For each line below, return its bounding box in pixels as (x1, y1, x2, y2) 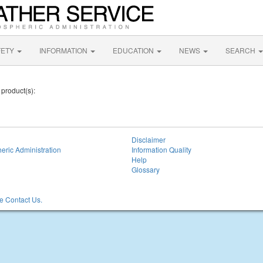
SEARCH (225, 45, 257, 55)
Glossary (131, 164, 160, 174)
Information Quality (131, 144, 191, 154)
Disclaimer (131, 134, 166, 144)
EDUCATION (113, 45, 156, 55)
